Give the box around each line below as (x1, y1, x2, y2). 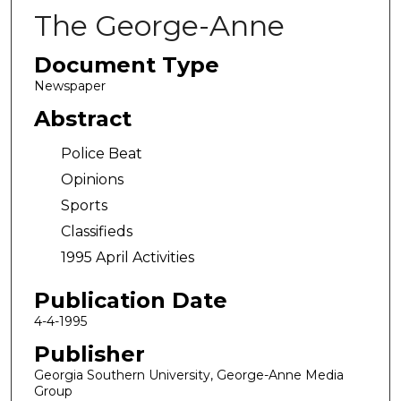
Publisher (33, 340, 145, 367)
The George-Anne (33, 8, 285, 43)
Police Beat (60, 145, 142, 163)
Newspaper (33, 78, 106, 94)
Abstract (33, 105, 132, 132)
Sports (60, 197, 107, 215)
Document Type (33, 52, 219, 78)
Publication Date (33, 286, 227, 313)
